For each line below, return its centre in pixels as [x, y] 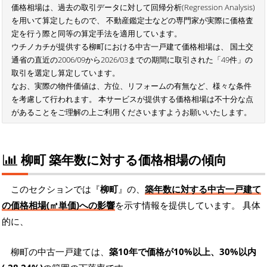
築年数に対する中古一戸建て [203, 189]
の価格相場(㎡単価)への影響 [58, 205]
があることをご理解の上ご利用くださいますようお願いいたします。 [131, 112]
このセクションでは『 [55, 189]
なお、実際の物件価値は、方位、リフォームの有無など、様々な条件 [131, 86]
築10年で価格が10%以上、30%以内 [183, 252]
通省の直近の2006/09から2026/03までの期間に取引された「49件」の [132, 60]
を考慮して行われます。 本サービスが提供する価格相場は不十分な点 [132, 99]
